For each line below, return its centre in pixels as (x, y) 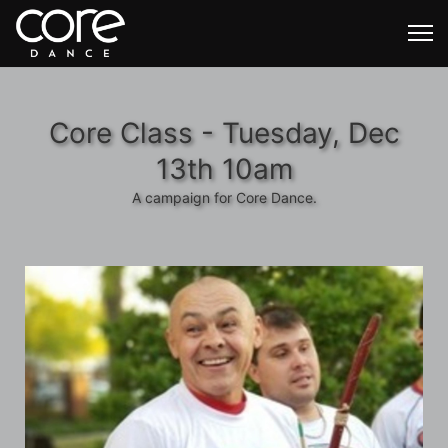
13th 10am (224, 169)
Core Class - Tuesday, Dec (224, 133)
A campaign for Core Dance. (224, 197)
